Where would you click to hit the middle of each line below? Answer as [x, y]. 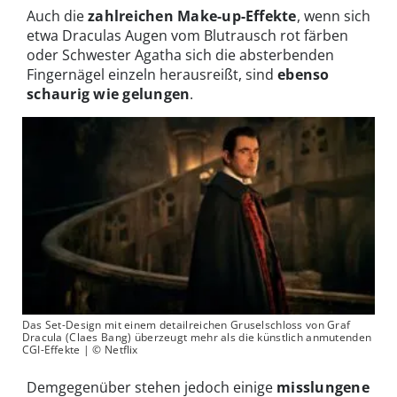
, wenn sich [333, 16]
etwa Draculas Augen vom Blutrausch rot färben [187, 35]
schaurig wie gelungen [109, 93]
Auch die [57, 16]
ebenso [304, 74]
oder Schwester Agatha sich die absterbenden [180, 54]
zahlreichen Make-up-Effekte [192, 16]
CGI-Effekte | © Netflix [80, 350]
